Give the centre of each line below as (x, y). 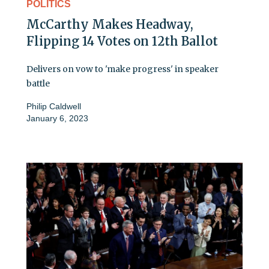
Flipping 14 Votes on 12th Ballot (122, 41)
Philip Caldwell (54, 106)
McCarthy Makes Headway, (110, 24)
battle (38, 83)
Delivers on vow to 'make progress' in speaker (122, 69)
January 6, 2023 (57, 118)
